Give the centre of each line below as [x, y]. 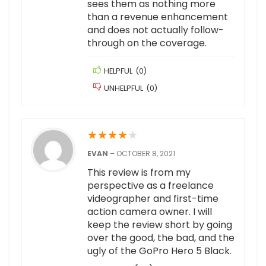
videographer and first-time [153, 199]
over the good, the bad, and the [161, 238]
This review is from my [139, 173]
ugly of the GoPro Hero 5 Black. [159, 251]
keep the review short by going [160, 225]
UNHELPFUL [123, 88]
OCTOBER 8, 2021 [146, 154]
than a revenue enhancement [158, 17]
